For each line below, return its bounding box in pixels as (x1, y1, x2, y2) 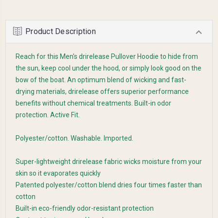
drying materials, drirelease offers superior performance (16, 87, 189, 95)
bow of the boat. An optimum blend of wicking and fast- (16, 75, 186, 84)
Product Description (25, 26, 96, 36)
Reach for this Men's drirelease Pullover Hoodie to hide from (16, 52, 198, 60)
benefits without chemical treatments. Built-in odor (16, 99, 171, 107)
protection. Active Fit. (16, 110, 80, 119)
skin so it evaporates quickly (16, 169, 101, 177)
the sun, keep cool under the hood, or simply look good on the (16, 64, 201, 72)
